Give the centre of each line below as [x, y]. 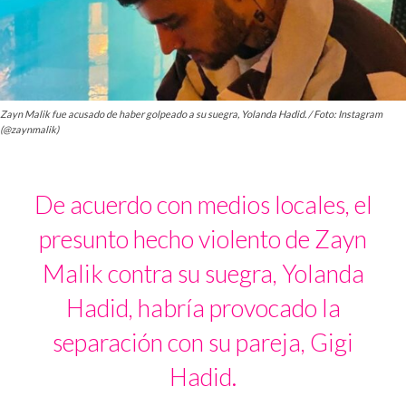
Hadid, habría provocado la [203, 308]
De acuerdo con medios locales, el [203, 205]
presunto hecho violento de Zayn [203, 239]
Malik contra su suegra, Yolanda [203, 274]
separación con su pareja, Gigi [203, 343]
